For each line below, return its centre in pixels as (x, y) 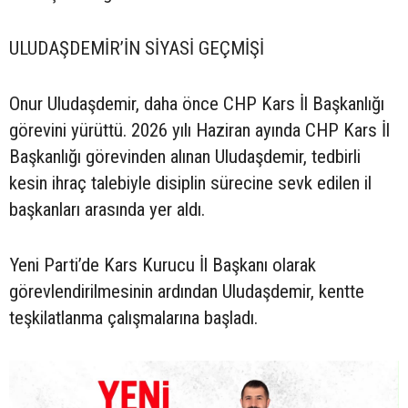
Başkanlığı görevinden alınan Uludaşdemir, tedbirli (185, 157)
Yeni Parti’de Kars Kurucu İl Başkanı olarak (163, 265)
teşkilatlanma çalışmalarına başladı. (133, 318)
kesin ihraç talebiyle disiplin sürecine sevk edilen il (190, 184)
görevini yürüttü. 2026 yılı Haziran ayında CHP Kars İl (199, 131)
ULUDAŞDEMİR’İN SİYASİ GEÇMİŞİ (137, 49)
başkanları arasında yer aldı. (107, 210)
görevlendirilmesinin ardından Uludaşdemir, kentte (187, 292)
